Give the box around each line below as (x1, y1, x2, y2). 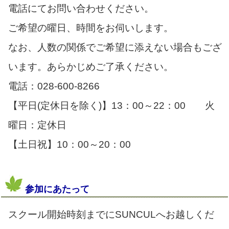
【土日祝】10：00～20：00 (8, 139, 141, 150)
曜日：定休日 (8, 119, 66, 130)
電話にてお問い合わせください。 (8, 3, 154, 14)
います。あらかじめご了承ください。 (8, 61, 173, 72)
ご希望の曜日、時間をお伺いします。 (8, 22, 173, 33)
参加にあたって (22, 184, 89, 194)
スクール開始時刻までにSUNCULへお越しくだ (8, 209, 214, 220)
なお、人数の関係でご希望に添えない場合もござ (8, 41, 222, 53)
